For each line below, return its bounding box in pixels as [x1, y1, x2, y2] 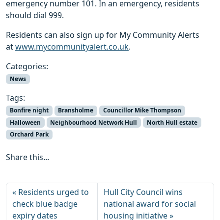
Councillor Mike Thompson [103, 106, 181, 115]
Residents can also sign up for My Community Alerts [6, 29, 199, 41]
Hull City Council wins [104, 186, 183, 197]
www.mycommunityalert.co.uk [15, 41, 129, 53]
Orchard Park [9, 130, 49, 138]
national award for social [104, 198, 196, 209]
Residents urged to [18, 186, 89, 197]
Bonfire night [9, 106, 49, 115]
